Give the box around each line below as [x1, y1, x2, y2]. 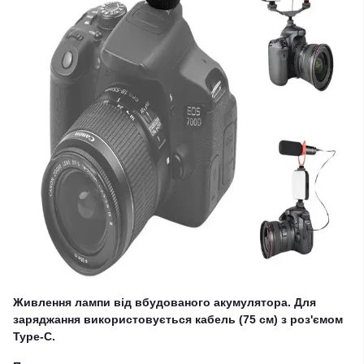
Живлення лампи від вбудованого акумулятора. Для [13, 296, 316, 309]
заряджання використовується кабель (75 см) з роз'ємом [13, 313, 343, 326]
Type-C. [13, 330, 55, 343]
